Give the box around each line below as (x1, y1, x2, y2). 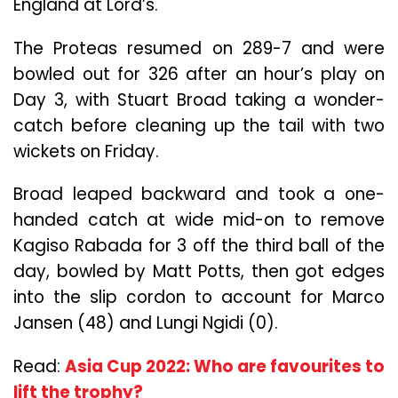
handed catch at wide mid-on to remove (13, 208, 385, 233)
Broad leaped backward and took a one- (13, 182, 385, 207)
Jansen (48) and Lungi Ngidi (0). (13, 311, 278, 336)
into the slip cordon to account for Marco (13, 285, 385, 310)
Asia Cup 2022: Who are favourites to (65, 354, 385, 378)
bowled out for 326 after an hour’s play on (13, 61, 385, 86)
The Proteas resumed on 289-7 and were (13, 36, 385, 60)
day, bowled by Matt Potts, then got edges (13, 259, 385, 284)
